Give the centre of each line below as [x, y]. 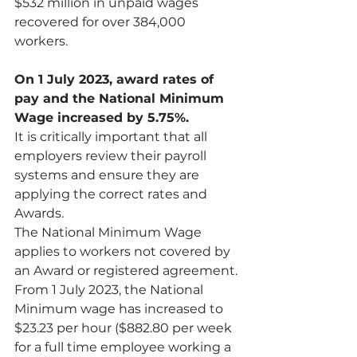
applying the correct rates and [112, 194]
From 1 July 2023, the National [110, 290]
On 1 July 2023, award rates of [116, 79]
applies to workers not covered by [124, 251]
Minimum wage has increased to [120, 309]
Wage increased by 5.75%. [102, 118]
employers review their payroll [112, 156]
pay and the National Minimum [121, 98]
